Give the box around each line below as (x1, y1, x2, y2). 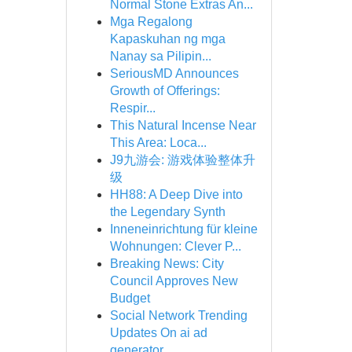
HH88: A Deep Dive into (109, 188, 243, 201)
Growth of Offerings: (109, 84, 220, 97)
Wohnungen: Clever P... (109, 240, 241, 253)
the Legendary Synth (109, 205, 225, 218)
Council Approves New (109, 274, 238, 288)
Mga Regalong (109, 15, 192, 28)
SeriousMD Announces (109, 67, 239, 80)
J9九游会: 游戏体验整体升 (109, 153, 255, 167)
